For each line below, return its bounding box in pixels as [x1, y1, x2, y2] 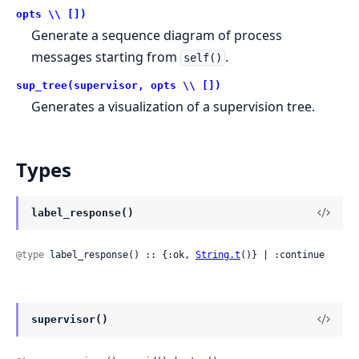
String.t [196, 248, 240, 260]
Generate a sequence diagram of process [31, 26, 283, 44]
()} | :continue [240, 248, 325, 260]
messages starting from [31, 47, 181, 66]
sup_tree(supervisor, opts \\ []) [16, 79, 221, 91]
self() [183, 50, 222, 64]
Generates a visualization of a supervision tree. [31, 97, 316, 115]
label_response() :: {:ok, [44, 248, 196, 260]
